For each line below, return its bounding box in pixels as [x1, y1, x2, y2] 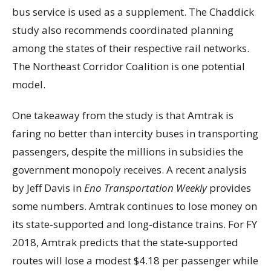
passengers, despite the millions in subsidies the [12, 145, 243, 159]
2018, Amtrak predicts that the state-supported [12, 235, 238, 250]
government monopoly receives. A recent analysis [12, 163, 247, 177]
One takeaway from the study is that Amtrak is [12, 108, 233, 123]
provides [207, 181, 251, 195]
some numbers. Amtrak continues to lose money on [12, 199, 257, 214]
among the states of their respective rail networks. [12, 41, 249, 56]
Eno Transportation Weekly [84, 181, 207, 195]
